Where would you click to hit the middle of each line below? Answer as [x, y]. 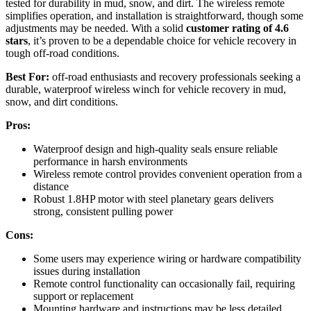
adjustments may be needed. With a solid [96, 28]
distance [51, 187]
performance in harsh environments [110, 162]
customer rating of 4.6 [237, 28]
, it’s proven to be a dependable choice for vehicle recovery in [162, 41]
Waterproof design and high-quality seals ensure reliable [155, 149]
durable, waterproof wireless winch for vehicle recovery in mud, [146, 90]
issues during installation [87, 271]
